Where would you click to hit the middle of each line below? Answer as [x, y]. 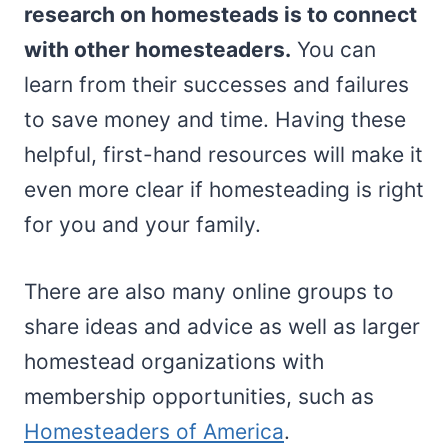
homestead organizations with [174, 361]
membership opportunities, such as [199, 396]
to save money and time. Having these [215, 119]
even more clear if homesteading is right [224, 189]
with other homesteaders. [157, 49]
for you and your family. [142, 224]
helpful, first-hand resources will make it [223, 154]
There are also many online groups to [209, 291]
